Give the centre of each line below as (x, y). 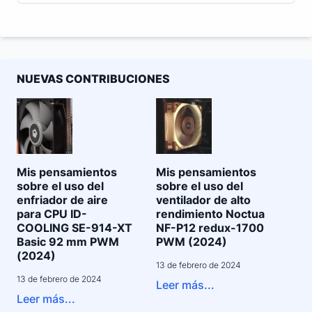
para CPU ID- (52, 214)
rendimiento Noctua (210, 214)
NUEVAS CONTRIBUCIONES (93, 79)
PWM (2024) (192, 242)
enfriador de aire (62, 200)
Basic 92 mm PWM (68, 242)
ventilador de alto (203, 200)
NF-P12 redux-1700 (210, 228)
